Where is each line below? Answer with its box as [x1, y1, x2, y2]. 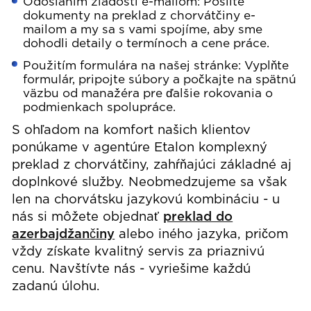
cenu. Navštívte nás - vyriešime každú [12, 264, 251, 276]
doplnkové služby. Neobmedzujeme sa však [12, 177, 287, 189]
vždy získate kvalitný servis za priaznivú [12, 246, 265, 258]
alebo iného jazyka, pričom [115, 229, 289, 241]
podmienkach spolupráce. [23, 101, 176, 113]
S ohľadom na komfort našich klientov [12, 125, 251, 137]
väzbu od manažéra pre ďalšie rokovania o [23, 87, 274, 99]
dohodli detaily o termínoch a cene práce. [23, 38, 270, 50]
